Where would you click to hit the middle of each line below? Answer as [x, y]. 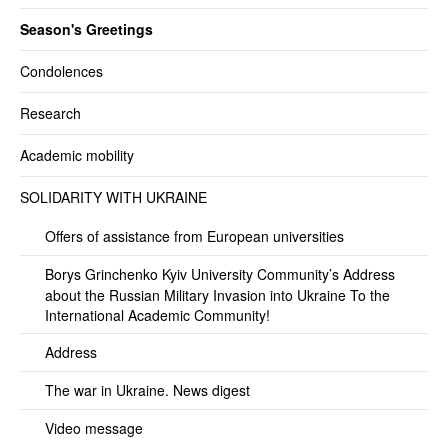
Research [50, 112]
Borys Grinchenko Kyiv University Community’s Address [220, 273]
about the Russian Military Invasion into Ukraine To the [217, 294]
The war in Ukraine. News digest [147, 389]
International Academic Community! [157, 314]
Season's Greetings [86, 28]
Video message [94, 427]
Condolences [61, 70]
